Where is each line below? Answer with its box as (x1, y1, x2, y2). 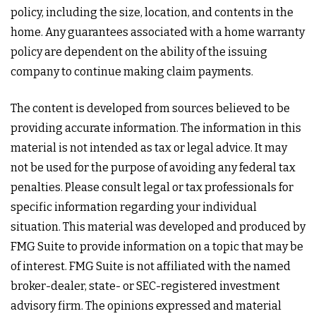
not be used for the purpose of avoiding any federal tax (11, 161, 296, 174)
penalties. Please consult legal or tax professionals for (11, 181, 293, 194)
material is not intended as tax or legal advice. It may (11, 141, 287, 154)
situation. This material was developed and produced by (11, 220, 305, 233)
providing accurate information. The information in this (11, 121, 301, 135)
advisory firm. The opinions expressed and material (11, 299, 281, 312)
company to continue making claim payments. (11, 65, 253, 78)
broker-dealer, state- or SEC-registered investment (11, 279, 280, 293)
